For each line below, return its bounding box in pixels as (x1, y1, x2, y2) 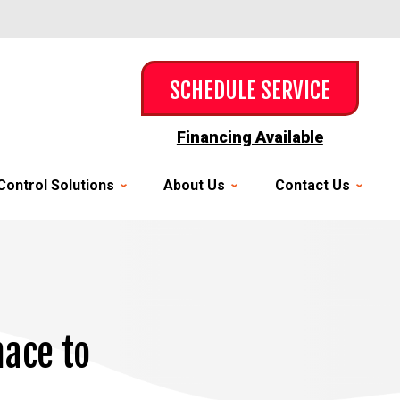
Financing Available (176, 128, 323, 146)
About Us (163, 177, 226, 194)
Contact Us (274, 177, 350, 194)
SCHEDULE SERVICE (169, 77, 330, 104)
